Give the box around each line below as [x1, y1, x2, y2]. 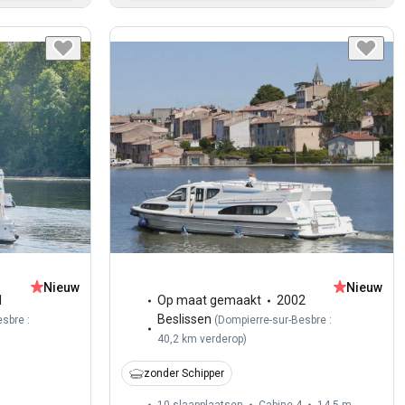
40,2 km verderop [157, 333, 244, 346]
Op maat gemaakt [157, 293, 262, 308]
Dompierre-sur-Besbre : [218, 314, 333, 327]
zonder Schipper [144, 367, 225, 381]
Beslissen [157, 312, 212, 327]
